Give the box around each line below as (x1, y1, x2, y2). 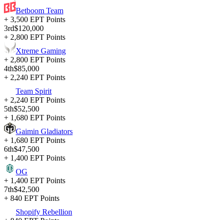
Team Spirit (16, 87, 52, 96)
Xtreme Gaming (16, 47, 66, 55)
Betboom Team (16, 6, 63, 15)
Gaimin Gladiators (16, 127, 73, 136)
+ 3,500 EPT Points (4, 15, 65, 24)
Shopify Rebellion (16, 208, 72, 217)
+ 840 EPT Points (4, 194, 59, 203)
